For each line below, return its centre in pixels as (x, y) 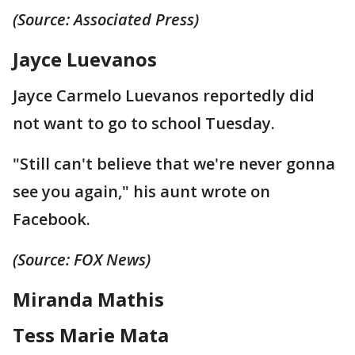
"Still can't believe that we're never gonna (174, 163)
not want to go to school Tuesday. (144, 123)
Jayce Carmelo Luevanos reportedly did (164, 95)
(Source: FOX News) (82, 259)
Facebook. (52, 219)
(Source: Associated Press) (106, 19)
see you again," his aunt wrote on (141, 191)
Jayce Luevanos (85, 59)
